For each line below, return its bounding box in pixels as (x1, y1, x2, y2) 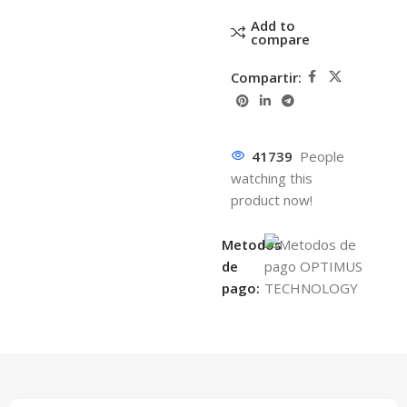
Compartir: (230, 67, 302, 86)
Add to (250, 16, 295, 35)
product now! (230, 191, 313, 209)
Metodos (221, 235, 282, 253)
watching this (230, 169, 313, 187)
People (299, 147, 344, 165)
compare (250, 30, 310, 48)
